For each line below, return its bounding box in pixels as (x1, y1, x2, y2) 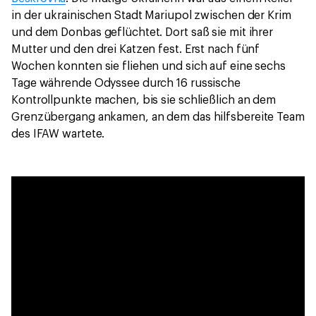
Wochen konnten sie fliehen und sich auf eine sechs (11, 61, 286, 73)
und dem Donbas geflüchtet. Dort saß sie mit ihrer (11, 27, 274, 39)
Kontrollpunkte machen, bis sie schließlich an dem (11, 95, 276, 107)
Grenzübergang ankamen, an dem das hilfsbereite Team (11, 111, 305, 123)
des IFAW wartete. (11, 128, 105, 140)
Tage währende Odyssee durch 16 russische (11, 78, 241, 90)
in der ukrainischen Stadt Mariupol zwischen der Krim (11, 10, 291, 22)
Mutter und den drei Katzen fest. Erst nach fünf (11, 44, 260, 56)
